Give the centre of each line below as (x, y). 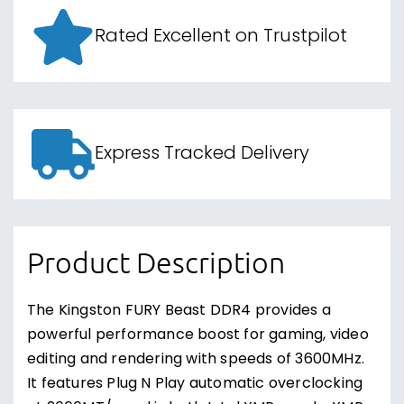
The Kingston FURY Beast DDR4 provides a (179, 311)
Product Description (156, 262)
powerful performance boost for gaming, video (198, 335)
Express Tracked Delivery (202, 154)
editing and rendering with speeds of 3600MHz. (196, 360)
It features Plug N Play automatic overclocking (195, 384)
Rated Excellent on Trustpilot (221, 37)
